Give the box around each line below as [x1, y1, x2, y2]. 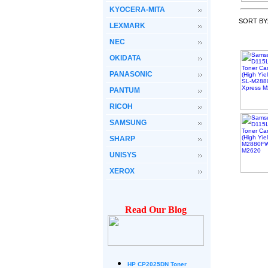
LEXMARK [109, 22, 145, 30]
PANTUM [109, 86, 140, 95]
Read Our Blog [125, 205, 187, 215]
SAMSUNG [109, 118, 147, 127]
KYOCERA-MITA [109, 5, 165, 14]
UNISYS [109, 151, 136, 159]
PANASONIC [109, 70, 153, 78]
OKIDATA [109, 54, 141, 62]
